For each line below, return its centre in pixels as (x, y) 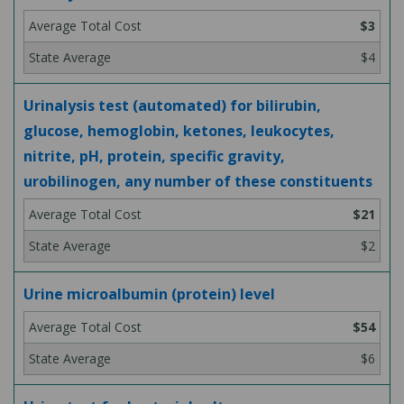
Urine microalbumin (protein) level (149, 294)
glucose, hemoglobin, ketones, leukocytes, (179, 131)
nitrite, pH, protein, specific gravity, (154, 156)
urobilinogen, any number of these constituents (198, 181)
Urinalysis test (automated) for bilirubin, (172, 106)
